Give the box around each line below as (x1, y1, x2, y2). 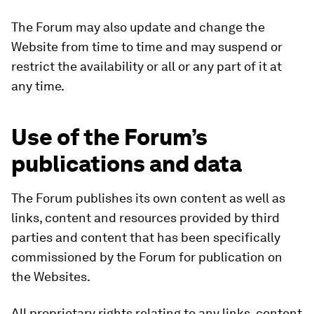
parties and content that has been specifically (11, 230, 280, 245)
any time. (11, 78, 64, 93)
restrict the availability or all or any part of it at (11, 59, 282, 74)
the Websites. (11, 269, 90, 284)
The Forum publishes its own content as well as (11, 191, 285, 205)
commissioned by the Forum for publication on (11, 250, 282, 264)
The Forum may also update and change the (11, 20, 265, 34)
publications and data (11, 150, 242, 177)
